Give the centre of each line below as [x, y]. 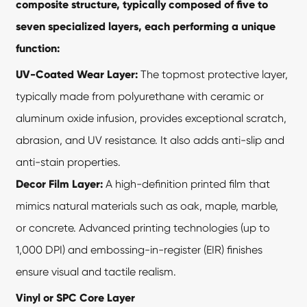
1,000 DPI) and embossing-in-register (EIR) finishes [139, 249]
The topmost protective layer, [213, 74]
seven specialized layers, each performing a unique [146, 26]
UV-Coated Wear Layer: [77, 74]
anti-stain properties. [69, 162]
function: [38, 48]
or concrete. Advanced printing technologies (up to [143, 228]
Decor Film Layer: [60, 184]
